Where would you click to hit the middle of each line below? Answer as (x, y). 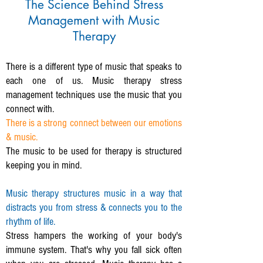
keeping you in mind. (44, 165)
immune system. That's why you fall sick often (94, 250)
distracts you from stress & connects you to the (94, 208)
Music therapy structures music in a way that (94, 193)
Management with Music (94, 20)
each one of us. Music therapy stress (94, 81)
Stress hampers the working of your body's (94, 236)
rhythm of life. (31, 222)
